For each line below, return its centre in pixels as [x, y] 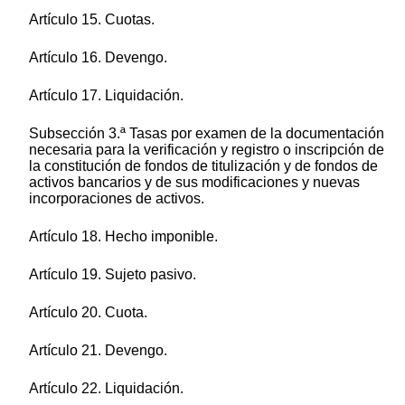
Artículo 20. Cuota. [88, 313]
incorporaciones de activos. [117, 199]
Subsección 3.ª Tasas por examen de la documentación [207, 134]
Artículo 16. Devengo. [98, 58]
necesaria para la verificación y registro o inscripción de [207, 150]
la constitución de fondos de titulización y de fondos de [203, 166]
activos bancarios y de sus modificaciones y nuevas [194, 183]
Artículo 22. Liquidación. [106, 389]
